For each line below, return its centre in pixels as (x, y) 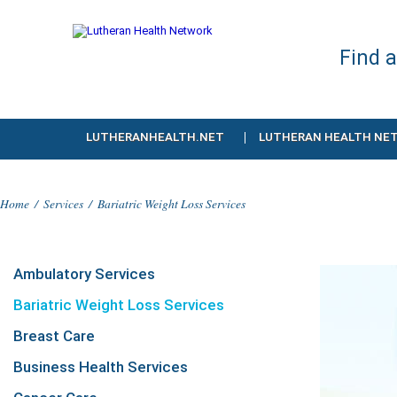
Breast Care (54, 336)
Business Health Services (101, 367)
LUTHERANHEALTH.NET (155, 137)
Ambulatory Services (84, 274)
